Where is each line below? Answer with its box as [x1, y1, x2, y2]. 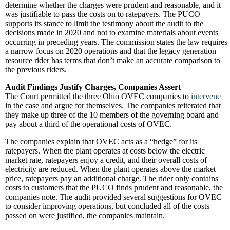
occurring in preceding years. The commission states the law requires [5, 37, 227, 46]
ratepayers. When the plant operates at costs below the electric [5, 146, 205, 155]
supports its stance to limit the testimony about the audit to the [5, 19, 203, 28]
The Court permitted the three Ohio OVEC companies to [5, 92, 191, 101]
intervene [191, 92, 221, 101]
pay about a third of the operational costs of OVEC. [5, 120, 172, 128]
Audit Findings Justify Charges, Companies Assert [5, 83, 181, 91]
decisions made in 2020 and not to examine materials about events [5, 28, 218, 37]
